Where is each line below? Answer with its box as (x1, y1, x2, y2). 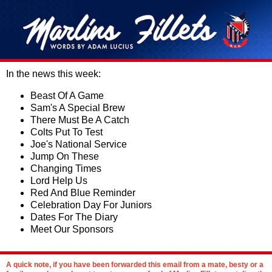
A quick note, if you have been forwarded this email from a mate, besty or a (6, 260, 263, 269)
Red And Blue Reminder (30, 188, 135, 198)
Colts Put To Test (30, 127, 103, 137)
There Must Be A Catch (30, 115, 129, 125)
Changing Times (30, 163, 101, 174)
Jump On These (30, 151, 99, 161)
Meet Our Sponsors (30, 224, 114, 234)
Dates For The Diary (30, 212, 118, 222)
